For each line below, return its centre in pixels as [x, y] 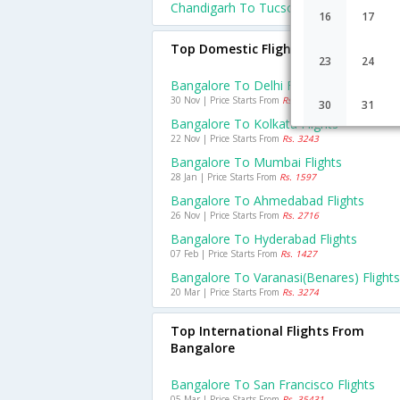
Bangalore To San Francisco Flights [273, 384]
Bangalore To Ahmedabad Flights [267, 200]
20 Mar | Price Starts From [226, 292]
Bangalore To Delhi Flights [247, 85]
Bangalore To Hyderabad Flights [264, 239]
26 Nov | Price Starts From [226, 215]
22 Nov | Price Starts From [226, 138]
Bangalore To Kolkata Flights [254, 124]
